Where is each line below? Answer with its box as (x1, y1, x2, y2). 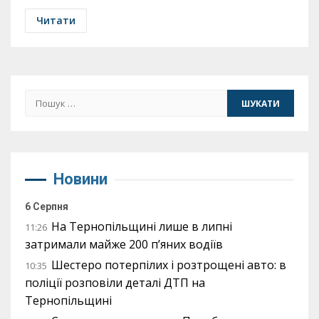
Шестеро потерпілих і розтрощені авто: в (51, 257, 286, 273)
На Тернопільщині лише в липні (51, 219, 232, 234)
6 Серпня (25, 201, 68, 212)
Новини (53, 170, 108, 188)
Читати (36, 14, 75, 27)
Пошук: (24, 90, 67, 105)
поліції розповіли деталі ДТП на (25, 275, 205, 291)
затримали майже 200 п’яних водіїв (25, 236, 223, 252)
